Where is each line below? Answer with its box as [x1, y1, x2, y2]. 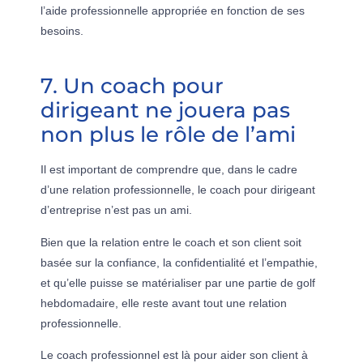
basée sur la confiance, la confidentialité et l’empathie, [41, 255, 318, 269]
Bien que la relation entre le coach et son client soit [41, 235, 301, 249]
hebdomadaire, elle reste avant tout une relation [41, 296, 287, 310]
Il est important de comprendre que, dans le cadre [41, 163, 297, 177]
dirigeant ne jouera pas [41, 97, 290, 123]
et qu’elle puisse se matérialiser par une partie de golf [41, 275, 315, 289]
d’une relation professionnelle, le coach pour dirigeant [41, 183, 315, 197]
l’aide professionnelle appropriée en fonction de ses [41, 4, 305, 18]
